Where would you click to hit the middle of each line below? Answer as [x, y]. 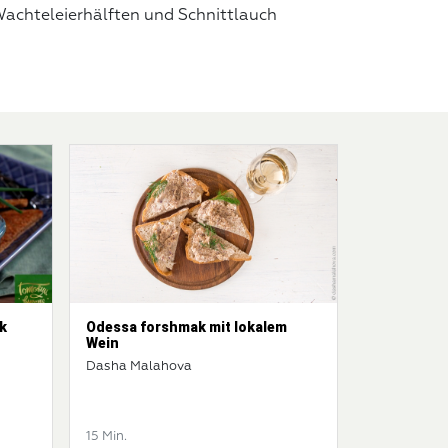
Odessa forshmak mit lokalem [186, 326]
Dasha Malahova [139, 366]
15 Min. [106, 436]
